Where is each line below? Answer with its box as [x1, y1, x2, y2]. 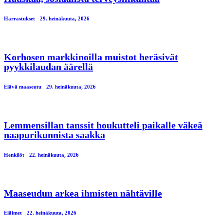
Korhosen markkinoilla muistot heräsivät [4, 51, 178, 62]
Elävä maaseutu [4, 83, 41, 90]
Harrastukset [4, 15, 35, 21]
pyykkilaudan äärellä [4, 61, 93, 72]
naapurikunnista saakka [4, 129, 105, 140]
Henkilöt [4, 151, 24, 158]
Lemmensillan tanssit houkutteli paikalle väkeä [4, 119, 202, 130]
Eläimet [4, 210, 22, 216]
